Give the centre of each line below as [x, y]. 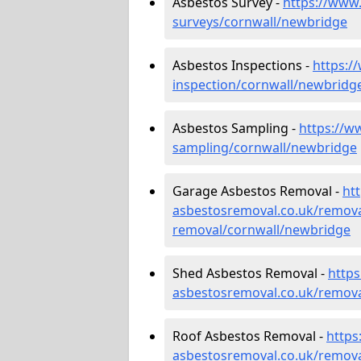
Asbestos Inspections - [243, 65]
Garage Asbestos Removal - [257, 191]
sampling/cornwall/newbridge [265, 147]
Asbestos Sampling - [236, 128]
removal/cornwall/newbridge [261, 229]
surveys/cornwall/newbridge [260, 21]
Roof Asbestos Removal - [249, 336]
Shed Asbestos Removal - [250, 273]
